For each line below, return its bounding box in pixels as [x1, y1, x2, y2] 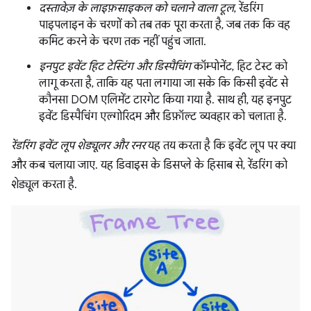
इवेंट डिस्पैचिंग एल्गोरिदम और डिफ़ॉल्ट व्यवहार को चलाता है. [39, 109, 287, 124]
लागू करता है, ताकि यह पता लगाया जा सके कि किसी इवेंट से [39, 76, 288, 90]
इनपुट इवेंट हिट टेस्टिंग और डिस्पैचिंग [39, 59, 191, 74]
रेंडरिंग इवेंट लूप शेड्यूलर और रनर [11, 138, 145, 153]
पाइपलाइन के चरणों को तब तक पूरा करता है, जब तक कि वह [39, 17, 290, 32]
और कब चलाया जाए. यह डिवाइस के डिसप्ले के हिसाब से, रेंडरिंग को [11, 158, 287, 172]
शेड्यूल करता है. [11, 177, 77, 192]
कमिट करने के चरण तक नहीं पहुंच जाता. [39, 34, 206, 49]
